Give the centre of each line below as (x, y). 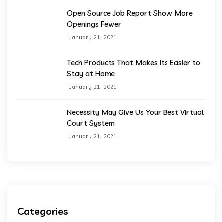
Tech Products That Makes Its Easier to (134, 63)
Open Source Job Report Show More (130, 13)
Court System (91, 123)
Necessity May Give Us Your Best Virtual (135, 112)
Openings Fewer (94, 24)
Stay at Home (91, 74)
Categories (43, 211)
